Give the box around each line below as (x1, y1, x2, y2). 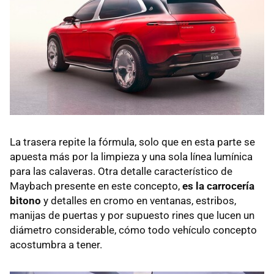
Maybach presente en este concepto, (10, 179, 182, 192)
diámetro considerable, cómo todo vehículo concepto (10, 223, 257, 236)
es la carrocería (182, 179, 254, 192)
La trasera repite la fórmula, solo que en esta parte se (10, 135, 255, 148)
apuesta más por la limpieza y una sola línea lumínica (10, 150, 253, 163)
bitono (10, 194, 41, 207)
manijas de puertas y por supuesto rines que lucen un (10, 209, 254, 221)
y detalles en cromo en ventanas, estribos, (41, 194, 236, 207)
